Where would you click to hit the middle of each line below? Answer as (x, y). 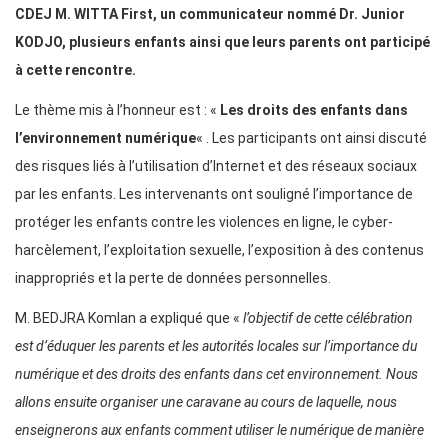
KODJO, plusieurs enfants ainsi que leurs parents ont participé (222, 42)
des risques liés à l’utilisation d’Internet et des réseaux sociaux (216, 166)
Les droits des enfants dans (314, 110)
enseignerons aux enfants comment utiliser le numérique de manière (219, 430)
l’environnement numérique (105, 138)
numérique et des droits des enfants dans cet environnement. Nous (216, 374)
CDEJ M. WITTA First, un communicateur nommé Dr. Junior (210, 14)
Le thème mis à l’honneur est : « (117, 110)
